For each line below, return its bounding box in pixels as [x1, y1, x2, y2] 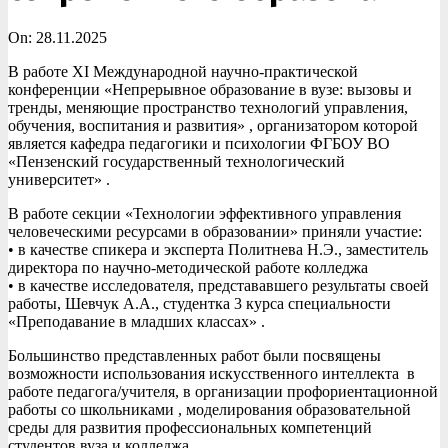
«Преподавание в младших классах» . [8, 313, 265, 331]
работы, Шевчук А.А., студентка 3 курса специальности [8, 295, 391, 313]
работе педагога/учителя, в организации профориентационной [8, 383, 438, 401]
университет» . [8, 171, 110, 189]
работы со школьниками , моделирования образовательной [8, 401, 411, 419]
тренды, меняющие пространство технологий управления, [8, 99, 408, 117]
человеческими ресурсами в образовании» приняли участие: [8, 223, 422, 241]
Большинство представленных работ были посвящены [8, 347, 381, 365]
